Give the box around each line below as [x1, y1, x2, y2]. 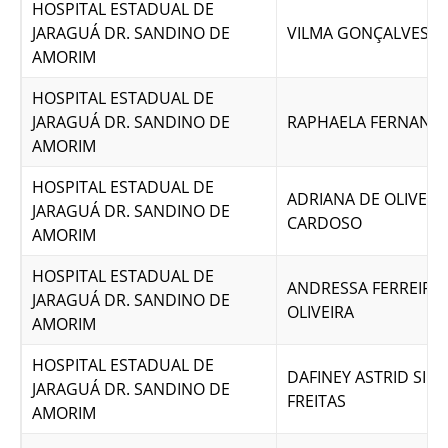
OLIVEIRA [287, 301, 354, 323]
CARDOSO [287, 212, 362, 234]
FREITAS [287, 390, 346, 412]
